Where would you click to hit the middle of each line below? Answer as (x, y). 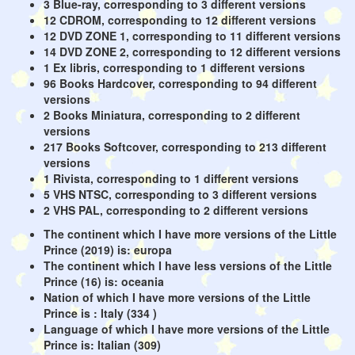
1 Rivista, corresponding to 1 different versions (171, 178)
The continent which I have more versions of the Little (190, 234)
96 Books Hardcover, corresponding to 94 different (180, 83)
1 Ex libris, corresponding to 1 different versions (174, 67)
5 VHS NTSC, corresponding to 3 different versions (180, 194)
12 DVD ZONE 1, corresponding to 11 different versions (192, 36)
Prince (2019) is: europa (108, 250)
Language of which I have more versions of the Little (187, 329)
